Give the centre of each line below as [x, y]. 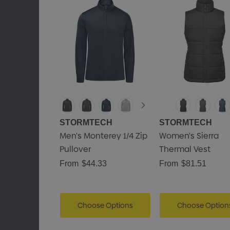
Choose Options [105, 205]
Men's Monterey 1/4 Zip [103, 136]
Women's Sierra [189, 136]
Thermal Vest [185, 149]
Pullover [75, 149]
